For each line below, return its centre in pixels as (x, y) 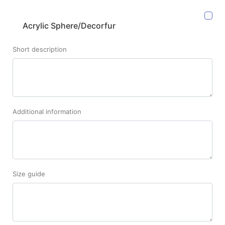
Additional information (47, 111)
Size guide (29, 174)
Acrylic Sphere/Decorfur (69, 25)
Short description (40, 49)
